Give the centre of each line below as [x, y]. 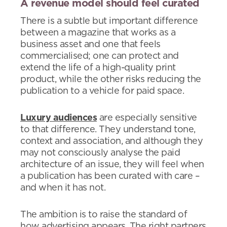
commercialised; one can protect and [100, 56]
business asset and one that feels [90, 45]
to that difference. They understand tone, [108, 130]
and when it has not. [63, 188]
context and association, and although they [111, 141]
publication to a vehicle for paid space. [102, 91]
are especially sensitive [147, 118]
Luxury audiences [59, 118]
